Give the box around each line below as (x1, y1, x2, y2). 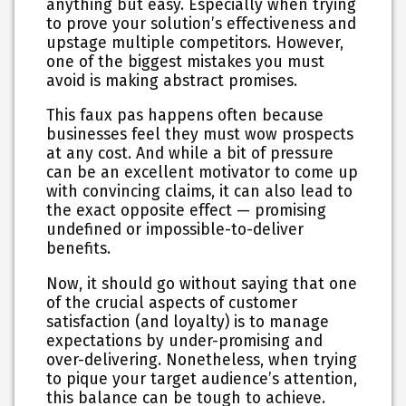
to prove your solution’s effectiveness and (46, 14, 357, 34)
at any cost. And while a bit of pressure (46, 144, 334, 164)
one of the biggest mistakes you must (46, 52, 325, 72)
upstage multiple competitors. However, (46, 33, 344, 53)
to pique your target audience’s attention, (46, 369, 358, 389)
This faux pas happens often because (46, 106, 324, 126)
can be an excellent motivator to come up (46, 163, 359, 183)
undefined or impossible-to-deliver (46, 220, 304, 240)
